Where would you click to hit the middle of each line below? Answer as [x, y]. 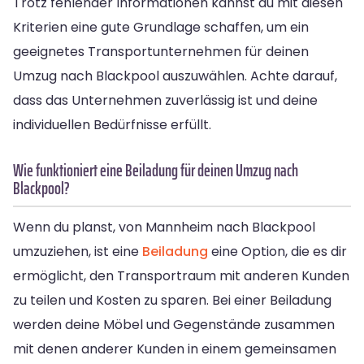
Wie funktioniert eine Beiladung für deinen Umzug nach [156, 170]
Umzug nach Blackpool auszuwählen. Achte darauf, [175, 76]
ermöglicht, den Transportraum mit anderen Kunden [181, 275]
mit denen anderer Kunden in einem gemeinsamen [175, 349]
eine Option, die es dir [277, 251]
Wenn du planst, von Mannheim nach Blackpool [164, 227]
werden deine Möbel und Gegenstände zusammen [174, 324]
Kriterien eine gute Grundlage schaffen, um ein [161, 27]
